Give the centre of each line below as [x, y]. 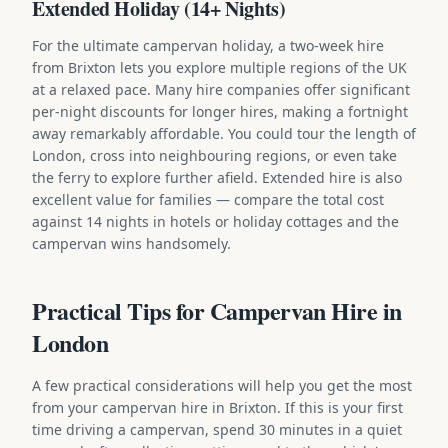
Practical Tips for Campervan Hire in [217, 310]
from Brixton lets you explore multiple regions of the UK [219, 67]
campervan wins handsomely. [131, 243]
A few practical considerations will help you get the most [222, 385]
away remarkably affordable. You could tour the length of [224, 133]
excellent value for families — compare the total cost [208, 199]
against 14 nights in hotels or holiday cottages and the [215, 221]
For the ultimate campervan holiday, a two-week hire [208, 45]
